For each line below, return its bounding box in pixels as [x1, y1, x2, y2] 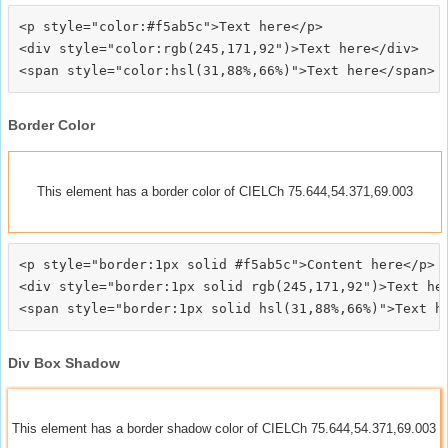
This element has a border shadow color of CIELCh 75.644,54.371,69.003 [12, 420, 436, 436]
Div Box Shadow [8, 354, 120, 371]
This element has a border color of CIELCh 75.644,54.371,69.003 [37, 183, 413, 199]
